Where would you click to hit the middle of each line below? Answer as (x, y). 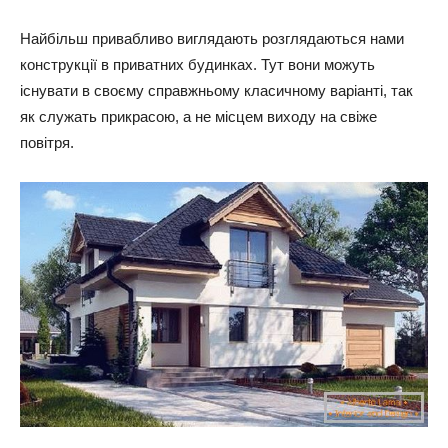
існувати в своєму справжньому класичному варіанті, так (216, 90)
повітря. (47, 142)
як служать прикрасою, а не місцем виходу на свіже (198, 116)
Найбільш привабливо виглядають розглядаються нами (212, 38)
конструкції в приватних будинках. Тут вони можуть (197, 64)
